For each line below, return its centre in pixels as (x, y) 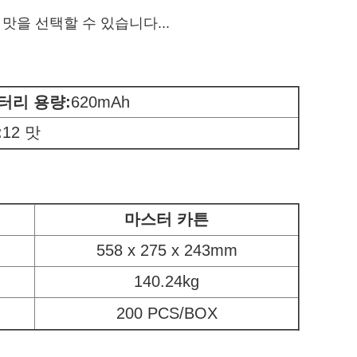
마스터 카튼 (167, 219)
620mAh (100, 102)
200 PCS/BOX (167, 313)
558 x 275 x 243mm (167, 250)
